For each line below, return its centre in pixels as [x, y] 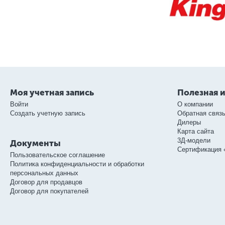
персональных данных [44, 173]
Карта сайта [195, 131]
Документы [35, 143]
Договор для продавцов [46, 182]
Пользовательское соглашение [58, 155]
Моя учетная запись [52, 92]
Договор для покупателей [49, 191]
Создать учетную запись [48, 113]
